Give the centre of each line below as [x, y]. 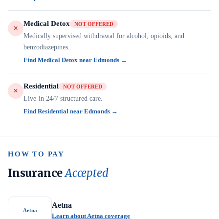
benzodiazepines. [47, 47]
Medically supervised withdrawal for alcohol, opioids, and [104, 36]
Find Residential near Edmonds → [71, 111]
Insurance [36, 173]
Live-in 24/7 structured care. [63, 99]
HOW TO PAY [36, 154]
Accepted [87, 173]
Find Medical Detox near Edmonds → [75, 60]
